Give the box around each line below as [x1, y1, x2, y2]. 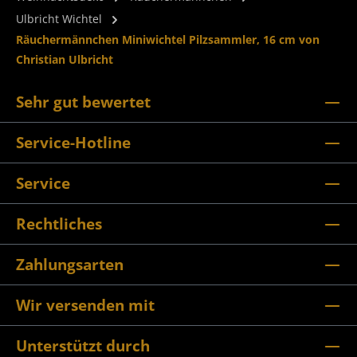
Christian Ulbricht [16, 52, 113, 67]
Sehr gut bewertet [16, 91, 151, 112]
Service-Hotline [16, 131, 131, 153]
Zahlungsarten [16, 253, 124, 275]
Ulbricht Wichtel [16, 11, 102, 26]
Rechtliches [16, 213, 102, 234]
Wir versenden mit [16, 294, 155, 316]
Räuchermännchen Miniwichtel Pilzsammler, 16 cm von [16, 32, 320, 47]
